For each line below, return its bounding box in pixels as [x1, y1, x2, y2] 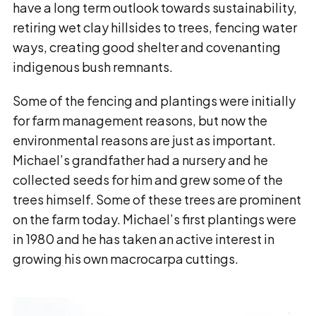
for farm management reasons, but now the [13, 112, 267, 128]
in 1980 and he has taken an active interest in [13, 231, 274, 247]
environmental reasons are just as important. [13, 132, 276, 148]
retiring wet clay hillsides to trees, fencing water [13, 19, 297, 35]
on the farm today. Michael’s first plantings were [13, 211, 296, 227]
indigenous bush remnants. [13, 59, 173, 75]
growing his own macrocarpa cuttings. [13, 250, 238, 267]
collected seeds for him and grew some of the [13, 171, 283, 188]
